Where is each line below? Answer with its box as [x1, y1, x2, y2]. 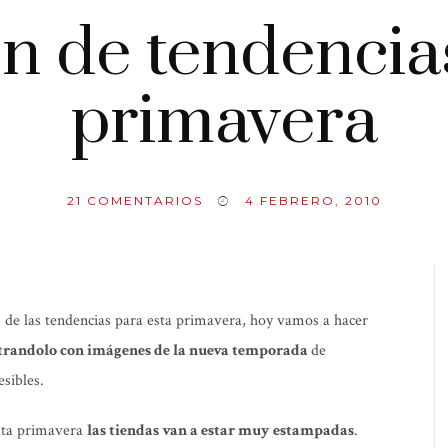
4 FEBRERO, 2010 [244, 193, 382, 208]
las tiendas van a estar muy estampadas [87, 420, 354, 441]
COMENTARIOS [81, 193, 203, 208]
